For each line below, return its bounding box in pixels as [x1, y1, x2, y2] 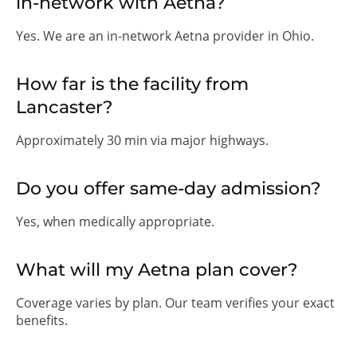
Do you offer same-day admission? [16, 177, 321, 199]
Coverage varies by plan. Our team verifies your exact [16, 293, 335, 312]
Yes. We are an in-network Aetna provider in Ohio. [16, 26, 314, 45]
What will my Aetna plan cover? [16, 258, 298, 280]
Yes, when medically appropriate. [16, 212, 214, 230]
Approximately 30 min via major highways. [16, 131, 269, 149]
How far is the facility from [16, 73, 249, 95]
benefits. [16, 311, 68, 329]
